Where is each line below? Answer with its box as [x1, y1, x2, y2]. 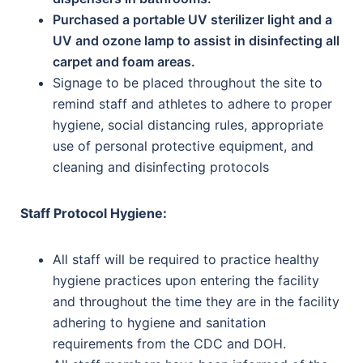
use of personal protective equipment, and [53, 138, 314, 154]
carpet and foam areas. [53, 53, 195, 70]
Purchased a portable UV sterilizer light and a [53, 11, 332, 28]
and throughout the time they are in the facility [53, 293, 340, 310]
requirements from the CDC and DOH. [53, 335, 286, 352]
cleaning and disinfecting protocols [53, 159, 269, 175]
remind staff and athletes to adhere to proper [53, 96, 332, 112]
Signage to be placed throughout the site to [53, 75, 322, 91]
